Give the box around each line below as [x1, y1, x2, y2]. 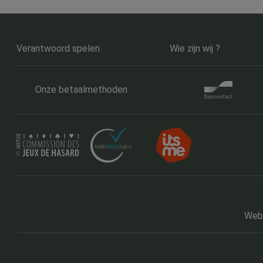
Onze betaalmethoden [35, 84, 127, 95]
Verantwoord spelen [16, 43, 100, 54]
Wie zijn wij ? [169, 43, 220, 54]
